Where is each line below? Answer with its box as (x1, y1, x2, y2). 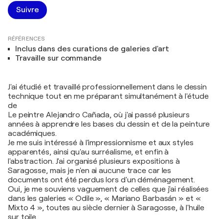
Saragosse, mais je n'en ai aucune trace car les (8, 166, 172, 175)
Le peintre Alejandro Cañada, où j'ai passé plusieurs (8, 110, 190, 119)
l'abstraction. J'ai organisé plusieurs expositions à (8, 156, 180, 166)
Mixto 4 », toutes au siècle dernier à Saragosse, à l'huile (8, 203, 205, 212)
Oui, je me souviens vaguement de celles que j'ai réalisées (8, 184, 209, 194)
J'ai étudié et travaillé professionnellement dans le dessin (8, 82, 207, 91)
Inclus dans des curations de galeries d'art (15, 44, 169, 53)
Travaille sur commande (15, 53, 102, 63)
